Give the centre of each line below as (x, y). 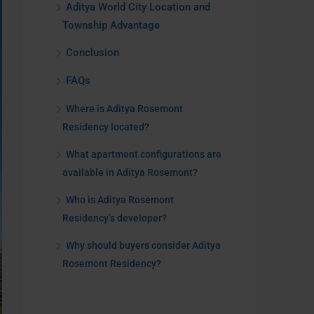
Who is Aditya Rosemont (120, 200)
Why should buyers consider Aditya (143, 245)
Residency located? (108, 127)
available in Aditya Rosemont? (132, 172)
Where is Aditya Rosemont (124, 109)
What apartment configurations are (144, 154)
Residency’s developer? (117, 218)
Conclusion (93, 53)
